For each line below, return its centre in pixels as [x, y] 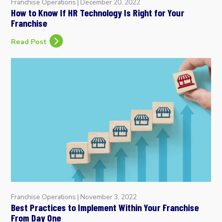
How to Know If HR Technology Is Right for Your [98, 13]
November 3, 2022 [109, 197]
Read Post [29, 41]
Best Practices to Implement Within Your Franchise [105, 207]
